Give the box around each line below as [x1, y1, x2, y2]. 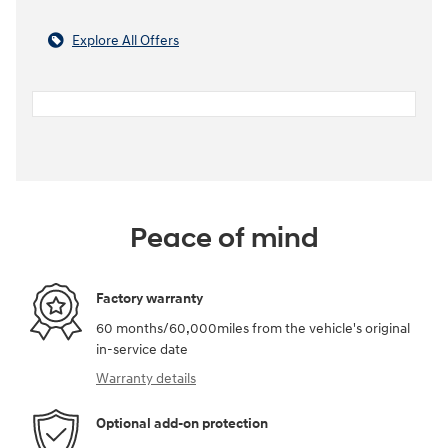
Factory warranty [96, 290, 203, 308]
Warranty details [96, 369, 196, 387]
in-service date [96, 340, 188, 358]
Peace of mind [129, 220, 319, 256]
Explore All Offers [72, 31, 179, 49]
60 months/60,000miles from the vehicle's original [96, 319, 410, 337]
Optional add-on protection [96, 415, 268, 433]
